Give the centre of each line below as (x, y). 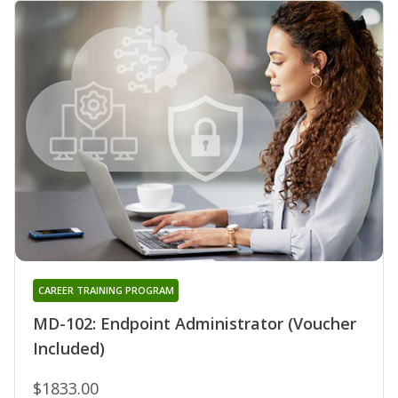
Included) (69, 349)
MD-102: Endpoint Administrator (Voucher (195, 324)
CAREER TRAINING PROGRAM (106, 291)
